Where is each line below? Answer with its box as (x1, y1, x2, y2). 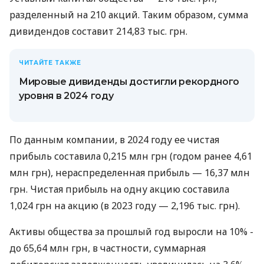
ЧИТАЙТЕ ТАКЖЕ (19, 59, 81, 67)
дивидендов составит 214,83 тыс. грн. (9, 25, 187, 38)
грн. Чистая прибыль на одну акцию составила (9, 183, 229, 196)
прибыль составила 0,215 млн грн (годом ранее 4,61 (9, 150, 252, 163)
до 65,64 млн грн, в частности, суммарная (9, 242, 206, 255)
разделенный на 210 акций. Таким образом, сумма (9, 8, 248, 22)
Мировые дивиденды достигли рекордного (19, 76, 240, 88)
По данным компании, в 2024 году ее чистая (9, 133, 219, 147)
